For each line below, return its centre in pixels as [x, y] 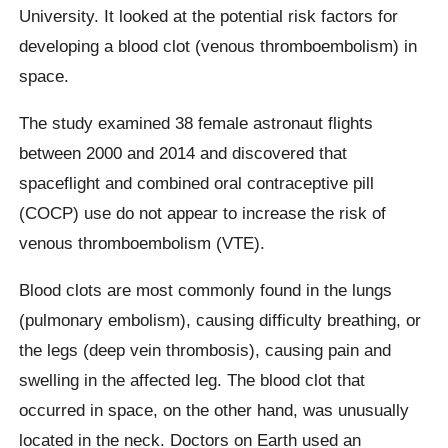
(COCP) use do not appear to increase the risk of [203, 212]
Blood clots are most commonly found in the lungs [206, 290]
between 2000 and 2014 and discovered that [183, 152]
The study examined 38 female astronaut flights [196, 122]
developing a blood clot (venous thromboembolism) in [218, 45]
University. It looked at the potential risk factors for [209, 15]
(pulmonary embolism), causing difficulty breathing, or [220, 320]
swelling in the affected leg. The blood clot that [192, 380]
